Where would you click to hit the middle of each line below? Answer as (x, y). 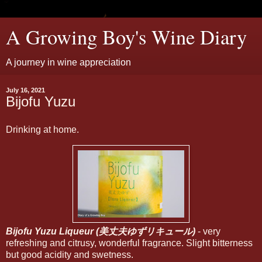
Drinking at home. (42, 129)
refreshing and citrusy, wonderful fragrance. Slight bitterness (129, 243)
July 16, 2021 (25, 90)
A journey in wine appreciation (68, 62)
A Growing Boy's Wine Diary (126, 37)
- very (208, 231)
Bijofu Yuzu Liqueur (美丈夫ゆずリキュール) (101, 231)
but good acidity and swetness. (70, 254)
